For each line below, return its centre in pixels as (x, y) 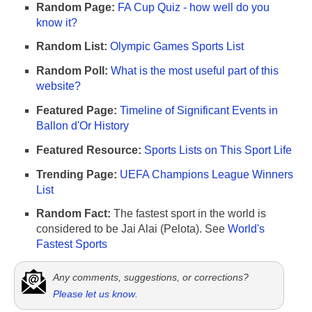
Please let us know (94, 294)
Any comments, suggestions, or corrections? (151, 278)
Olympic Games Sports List (177, 47)
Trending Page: (77, 174)
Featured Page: (77, 110)
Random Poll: (72, 71)
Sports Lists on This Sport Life (218, 150)
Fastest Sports (72, 244)
